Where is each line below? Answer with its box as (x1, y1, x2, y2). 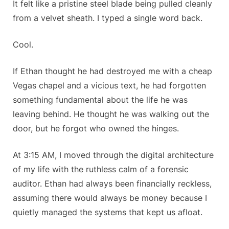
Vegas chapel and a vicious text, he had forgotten (13, 80, 206, 91)
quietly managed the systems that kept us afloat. (13, 207, 202, 218)
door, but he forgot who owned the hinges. (13, 123, 179, 134)
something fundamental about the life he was (13, 95, 188, 105)
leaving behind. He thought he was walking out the (13, 109, 209, 120)
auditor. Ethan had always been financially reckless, (13, 178, 212, 189)
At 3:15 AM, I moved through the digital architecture (13, 150, 214, 161)
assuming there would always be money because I (13, 193, 207, 203)
